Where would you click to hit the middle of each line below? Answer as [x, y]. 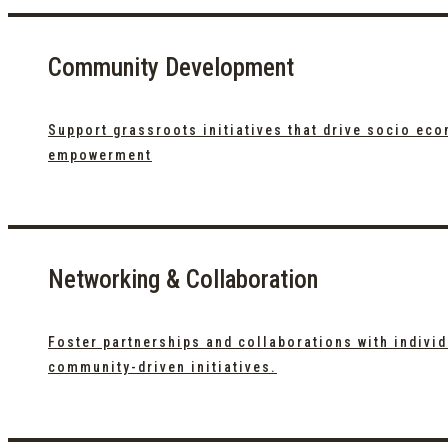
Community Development [171, 67]
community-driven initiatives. [162, 366]
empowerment [100, 154]
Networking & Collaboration [183, 279]
